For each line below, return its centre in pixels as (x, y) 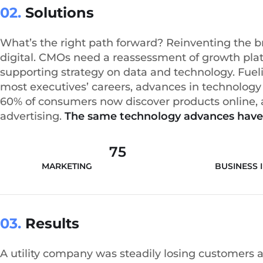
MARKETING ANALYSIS (88, 166)
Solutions (58, 13)
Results (50, 223)
